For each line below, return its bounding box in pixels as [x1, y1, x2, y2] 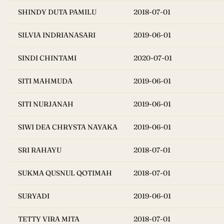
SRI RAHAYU [18, 145, 61, 155]
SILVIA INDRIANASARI [18, 30, 95, 40]
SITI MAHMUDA [18, 76, 72, 86]
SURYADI [18, 191, 49, 201]
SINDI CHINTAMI [18, 53, 76, 63]
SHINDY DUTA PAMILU [18, 7, 96, 17]
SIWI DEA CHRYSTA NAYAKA [18, 122, 117, 132]
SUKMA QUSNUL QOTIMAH [18, 168, 112, 178]
